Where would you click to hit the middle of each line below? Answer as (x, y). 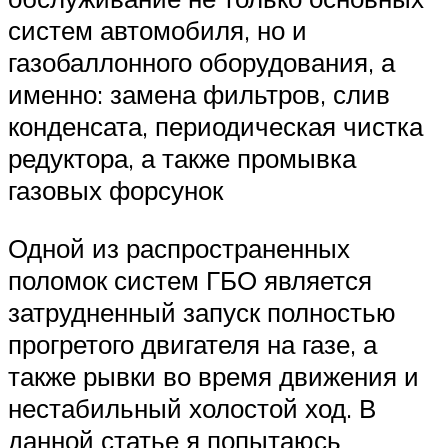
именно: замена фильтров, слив (199, 94)
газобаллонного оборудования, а (201, 62)
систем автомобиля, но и (157, 30)
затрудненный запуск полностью (202, 311)
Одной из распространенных (179, 247)
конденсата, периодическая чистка (215, 126)
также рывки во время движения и (213, 375)
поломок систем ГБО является (190, 279)
